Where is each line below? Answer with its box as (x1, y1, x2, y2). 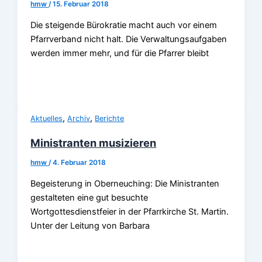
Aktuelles (30, 114, 63, 123)
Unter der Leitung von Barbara (30, 220, 150, 231)
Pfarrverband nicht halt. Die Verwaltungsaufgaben (30, 33, 227, 44)
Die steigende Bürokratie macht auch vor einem (30, 19, 218, 30)
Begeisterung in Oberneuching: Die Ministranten (30, 178, 220, 189)
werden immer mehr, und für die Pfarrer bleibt (30, 47, 209, 58)
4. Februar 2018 (53, 158, 106, 167)
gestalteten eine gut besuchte (30, 192, 149, 203)
